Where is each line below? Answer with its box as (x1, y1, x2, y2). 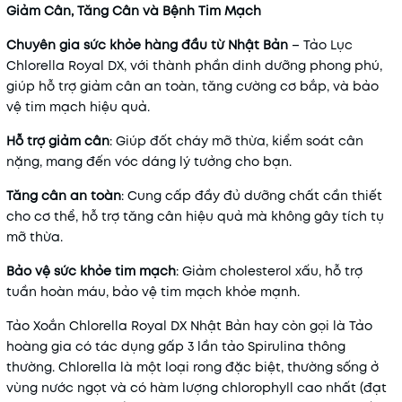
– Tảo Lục (288, 36, 353, 54)
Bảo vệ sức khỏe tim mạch (6, 262, 176, 280)
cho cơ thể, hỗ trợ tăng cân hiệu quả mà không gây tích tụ (6, 207, 384, 225)
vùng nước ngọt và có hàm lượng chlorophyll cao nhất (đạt (6, 379, 387, 397)
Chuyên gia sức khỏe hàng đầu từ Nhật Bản (6, 36, 288, 54)
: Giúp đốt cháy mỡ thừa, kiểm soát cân (109, 132, 363, 150)
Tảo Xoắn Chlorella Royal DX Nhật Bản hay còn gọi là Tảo (6, 317, 372, 335)
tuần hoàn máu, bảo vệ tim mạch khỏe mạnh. (6, 283, 300, 301)
